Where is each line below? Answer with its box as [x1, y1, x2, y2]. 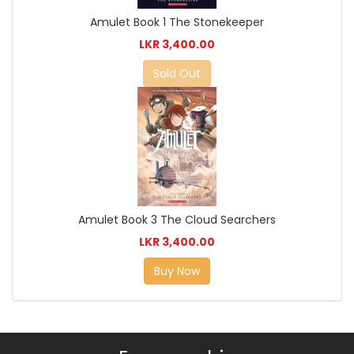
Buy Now [154, 262, 200, 279]
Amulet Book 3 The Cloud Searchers [78, 211, 276, 228]
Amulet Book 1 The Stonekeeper [90, 14, 264, 31]
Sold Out [153, 66, 201, 82]
